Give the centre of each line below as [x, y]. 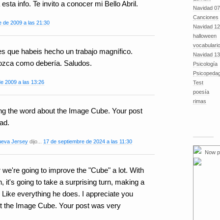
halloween [205, 36]
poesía [201, 92]
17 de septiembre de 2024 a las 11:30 [88, 142]
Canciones [206, 17]
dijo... [36, 142]
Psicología [205, 64]
